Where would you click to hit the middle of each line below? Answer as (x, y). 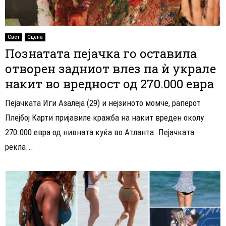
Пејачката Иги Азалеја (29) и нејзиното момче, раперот (103, 103)
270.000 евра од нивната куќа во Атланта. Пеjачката (100, 132)
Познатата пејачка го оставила (101, 54)
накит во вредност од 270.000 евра (109, 84)
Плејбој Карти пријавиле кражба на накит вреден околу (104, 118)
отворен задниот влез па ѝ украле (110, 69)
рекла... (19, 147)
